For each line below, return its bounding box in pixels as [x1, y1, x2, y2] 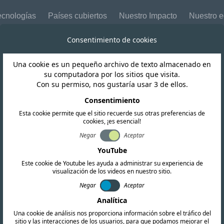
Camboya [91, 68, 132, 78]
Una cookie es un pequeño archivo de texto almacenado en [13, 59, 211, 69]
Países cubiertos [48, 11, 107, 20]
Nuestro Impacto [119, 11, 177, 20]
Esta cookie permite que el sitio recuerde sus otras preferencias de [19, 109, 205, 117]
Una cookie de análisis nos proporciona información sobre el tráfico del [13, 209, 211, 217]
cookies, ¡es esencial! [83, 117, 141, 125]
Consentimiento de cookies [67, 35, 157, 44]
